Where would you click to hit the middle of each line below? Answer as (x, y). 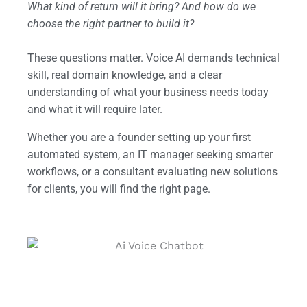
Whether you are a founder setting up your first (139, 137)
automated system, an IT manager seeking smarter (150, 155)
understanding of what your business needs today (148, 92)
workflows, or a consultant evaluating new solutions (152, 172)
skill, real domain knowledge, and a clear (125, 75)
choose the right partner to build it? (111, 24)
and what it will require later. (95, 109)
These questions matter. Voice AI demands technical (153, 58)
